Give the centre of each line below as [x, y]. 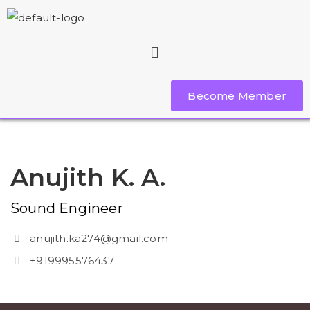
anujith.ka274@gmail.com [99, 238]
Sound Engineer [67, 208]
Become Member [237, 95]
